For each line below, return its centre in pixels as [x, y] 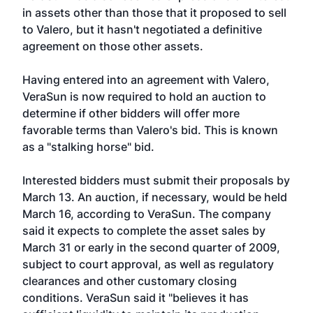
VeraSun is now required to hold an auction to [144, 96]
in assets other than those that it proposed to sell [154, 13]
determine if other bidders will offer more [131, 113]
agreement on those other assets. [113, 46]
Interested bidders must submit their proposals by [156, 180]
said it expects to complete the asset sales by [144, 231]
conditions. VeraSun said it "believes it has [136, 298]
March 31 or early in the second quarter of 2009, [151, 247]
